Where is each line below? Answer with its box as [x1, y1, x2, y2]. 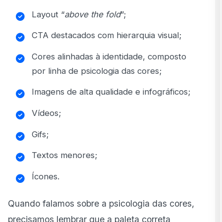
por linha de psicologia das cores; [32, 65, 162, 76]
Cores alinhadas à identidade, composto [32, 51, 186, 61]
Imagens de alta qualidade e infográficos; [32, 87, 190, 97]
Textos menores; [32, 150, 97, 161]
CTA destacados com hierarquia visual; [32, 30, 181, 41]
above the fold [64, 9, 120, 19]
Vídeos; [32, 108, 61, 118]
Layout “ [32, 9, 64, 19]
